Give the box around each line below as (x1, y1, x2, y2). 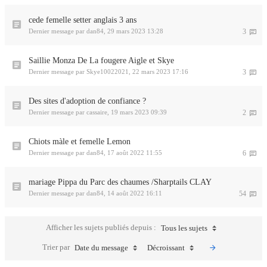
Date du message (74, 243, 128, 252)
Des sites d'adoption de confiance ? (29, 97, 146, 105)
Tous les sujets (160, 223, 207, 232)
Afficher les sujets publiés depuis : (45, 222, 158, 232)
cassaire (86, 108, 107, 116)
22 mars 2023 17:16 (132, 68, 188, 75)
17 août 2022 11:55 (107, 149, 162, 156)
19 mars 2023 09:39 (111, 108, 167, 116)
